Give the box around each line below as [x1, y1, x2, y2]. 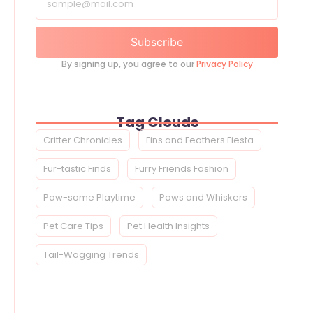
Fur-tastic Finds [43, 162, 111, 176]
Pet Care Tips [43, 219, 103, 233]
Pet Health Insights [127, 219, 210, 233]
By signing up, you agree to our [61, 57, 196, 70]
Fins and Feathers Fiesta [146, 133, 254, 147]
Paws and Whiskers [159, 191, 247, 205]
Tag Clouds [115, 112, 198, 133]
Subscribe [131, 34, 183, 49]
